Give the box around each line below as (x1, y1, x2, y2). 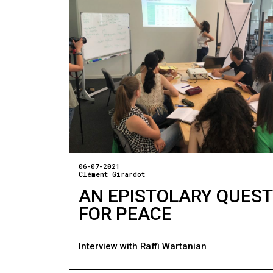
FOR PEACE (79, 202, 172, 224)
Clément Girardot (79, 169, 146, 179)
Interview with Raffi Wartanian (79, 240, 207, 252)
